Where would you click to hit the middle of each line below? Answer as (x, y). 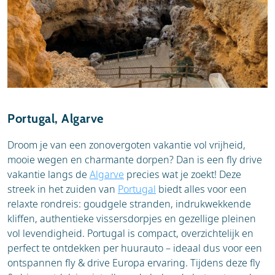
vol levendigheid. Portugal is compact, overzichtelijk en (130, 233)
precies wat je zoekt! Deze (183, 174)
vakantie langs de (48, 174)
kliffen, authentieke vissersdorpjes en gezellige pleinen (132, 218)
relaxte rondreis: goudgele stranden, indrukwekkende (129, 203)
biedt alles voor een (201, 189)
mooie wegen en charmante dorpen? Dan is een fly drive (135, 159)
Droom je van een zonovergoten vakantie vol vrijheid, (126, 145)
